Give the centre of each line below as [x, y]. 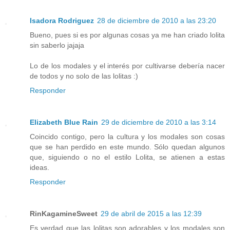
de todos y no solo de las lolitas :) [84, 76]
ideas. [40, 167]
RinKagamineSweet [64, 213]
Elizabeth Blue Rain [64, 122]
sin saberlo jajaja [57, 45]
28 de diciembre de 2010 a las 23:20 [157, 20]
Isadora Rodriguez [62, 20]
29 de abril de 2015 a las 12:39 [151, 213]
